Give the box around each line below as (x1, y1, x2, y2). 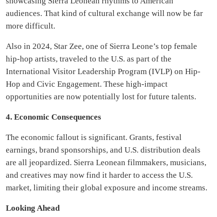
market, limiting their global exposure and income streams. (6, 183, 207, 192)
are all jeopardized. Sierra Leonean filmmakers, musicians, (6, 157, 206, 167)
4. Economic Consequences (6, 112, 101, 122)
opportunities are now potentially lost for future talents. (6, 92, 196, 101)
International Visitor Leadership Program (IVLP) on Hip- (6, 66, 201, 76)
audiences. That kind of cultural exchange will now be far (6, 8, 203, 18)
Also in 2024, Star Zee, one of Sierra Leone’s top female (6, 41, 197, 51)
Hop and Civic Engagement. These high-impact (6, 79, 168, 89)
